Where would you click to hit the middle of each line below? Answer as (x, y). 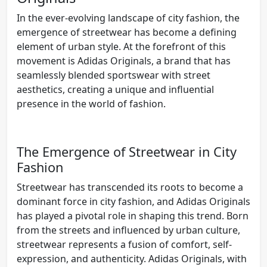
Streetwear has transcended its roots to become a (130, 187)
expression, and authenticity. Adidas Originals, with (132, 258)
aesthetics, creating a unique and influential (115, 89)
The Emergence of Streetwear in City (127, 151)
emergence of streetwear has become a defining (127, 32)
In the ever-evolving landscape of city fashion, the (128, 18)
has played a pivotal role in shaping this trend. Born (133, 215)
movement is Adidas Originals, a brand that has (124, 60)
